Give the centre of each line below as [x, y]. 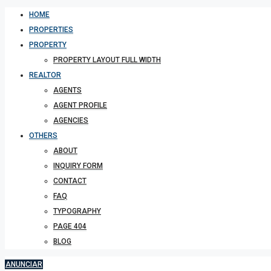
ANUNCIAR [24, 264]
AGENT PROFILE [80, 105]
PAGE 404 [70, 226]
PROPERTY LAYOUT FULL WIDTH [107, 60]
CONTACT [70, 181]
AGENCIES [71, 120]
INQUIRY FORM [78, 166]
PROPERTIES [51, 30]
